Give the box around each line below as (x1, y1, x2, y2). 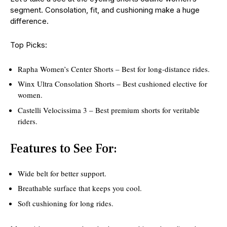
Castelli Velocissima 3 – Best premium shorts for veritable (18, 104, 200, 115)
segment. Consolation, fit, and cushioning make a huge (10, 5, 200, 15)
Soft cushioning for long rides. (18, 198, 113, 208)
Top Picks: (10, 40, 47, 50)
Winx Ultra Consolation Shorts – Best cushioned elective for (18, 79, 207, 89)
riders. (18, 116, 37, 126)
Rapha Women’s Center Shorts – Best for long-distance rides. (18, 63, 210, 74)
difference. (10, 16, 49, 26)
